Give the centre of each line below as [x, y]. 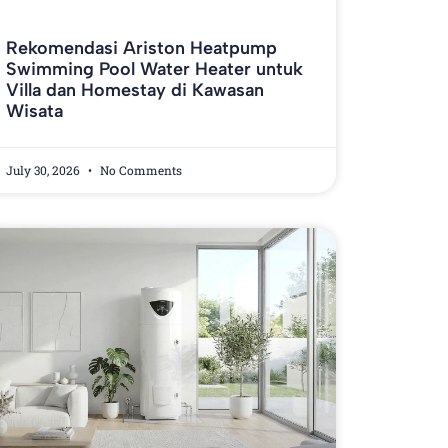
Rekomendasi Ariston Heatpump [141, 48]
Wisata [34, 111]
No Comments [139, 170]
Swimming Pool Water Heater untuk [154, 69]
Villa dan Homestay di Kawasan [134, 90]
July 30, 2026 [44, 170]
